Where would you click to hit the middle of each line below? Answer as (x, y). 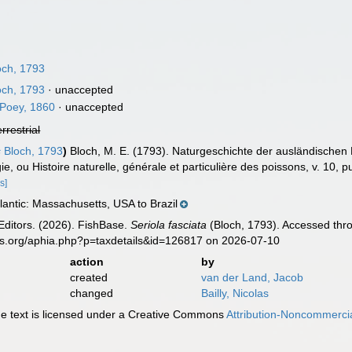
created (88, 277)
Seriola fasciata (169, 225)
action (86, 262)
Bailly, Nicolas (235, 293)
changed (91, 293)
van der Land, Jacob (252, 277)
